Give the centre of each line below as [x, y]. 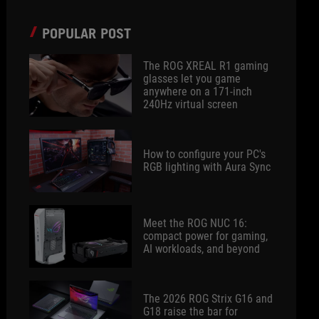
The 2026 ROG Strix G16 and [208, 299]
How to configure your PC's [205, 154]
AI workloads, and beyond [202, 249]
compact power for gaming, [206, 236]
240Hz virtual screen [191, 104]
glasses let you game [192, 79]
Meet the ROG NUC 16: [195, 223]
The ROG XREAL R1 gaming [206, 66]
